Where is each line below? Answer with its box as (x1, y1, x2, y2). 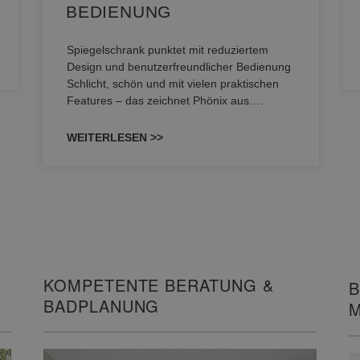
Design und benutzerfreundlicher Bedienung (67, 60, 291, 74)
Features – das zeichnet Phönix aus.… (67, 94, 264, 108)
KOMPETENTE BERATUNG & (43, 273, 274, 297)
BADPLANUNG (43, 294, 160, 318)
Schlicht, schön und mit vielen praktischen (67, 77, 279, 91)
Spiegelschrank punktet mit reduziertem (67, 43, 268, 57)
